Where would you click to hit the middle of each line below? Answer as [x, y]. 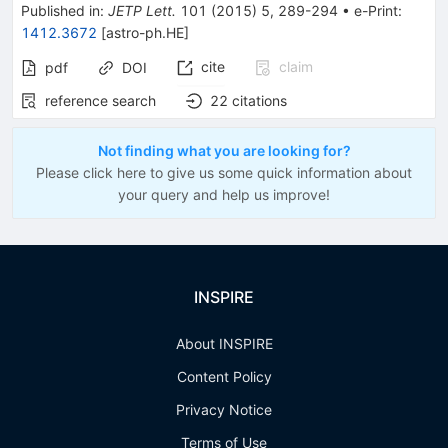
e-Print [376, 10]
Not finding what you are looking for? [224, 150]
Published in [60, 10]
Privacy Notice [224, 409]
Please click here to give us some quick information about [224, 172]
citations [259, 100]
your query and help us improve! [224, 194]
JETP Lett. [142, 10]
